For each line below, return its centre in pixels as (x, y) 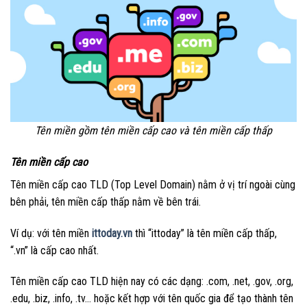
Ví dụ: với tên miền (51, 233)
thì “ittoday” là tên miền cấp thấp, (205, 233)
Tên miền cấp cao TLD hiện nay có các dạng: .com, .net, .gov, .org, (152, 282)
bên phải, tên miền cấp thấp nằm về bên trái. (107, 201)
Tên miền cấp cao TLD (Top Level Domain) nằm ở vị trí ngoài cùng (153, 184)
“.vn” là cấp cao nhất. (54, 250)
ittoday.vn (112, 233)
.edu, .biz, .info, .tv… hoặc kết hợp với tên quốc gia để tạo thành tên (152, 299)
